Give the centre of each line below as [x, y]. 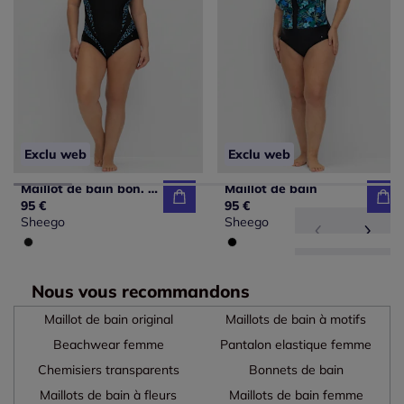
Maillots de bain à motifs [296, 319]
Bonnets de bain [296, 369]
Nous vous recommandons [141, 291]
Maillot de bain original [108, 319]
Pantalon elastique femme [296, 344]
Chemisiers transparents [108, 369]
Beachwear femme [108, 344]
